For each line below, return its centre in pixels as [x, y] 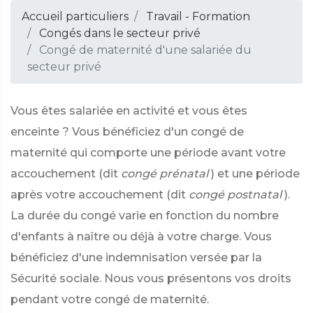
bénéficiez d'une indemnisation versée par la [136, 257]
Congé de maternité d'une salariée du [144, 50]
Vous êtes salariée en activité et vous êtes [129, 111]
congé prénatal [165, 174]
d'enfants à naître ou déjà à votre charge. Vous [141, 236]
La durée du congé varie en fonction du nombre [145, 216]
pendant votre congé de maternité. [110, 299]
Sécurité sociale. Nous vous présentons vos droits [151, 278]
